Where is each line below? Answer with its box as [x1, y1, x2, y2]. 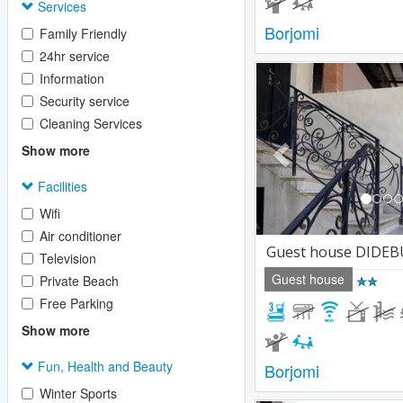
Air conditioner [40, 227, 121, 245]
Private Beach [40, 272, 119, 290]
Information [40, 69, 104, 87]
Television [40, 249, 96, 267]
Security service [40, 92, 130, 110]
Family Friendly [40, 24, 127, 42]
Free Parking [40, 294, 113, 312]
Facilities [34, 177, 87, 195]
